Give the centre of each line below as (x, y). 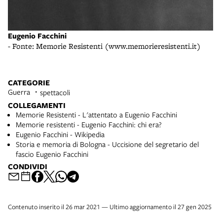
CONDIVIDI (28, 167)
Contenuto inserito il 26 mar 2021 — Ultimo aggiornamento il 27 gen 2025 (110, 207)
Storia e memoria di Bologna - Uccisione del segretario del (107, 144)
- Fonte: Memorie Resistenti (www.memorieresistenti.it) (104, 46)
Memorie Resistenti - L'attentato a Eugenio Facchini (96, 115)
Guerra (19, 92)
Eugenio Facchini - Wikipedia (60, 134)
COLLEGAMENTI (37, 106)
